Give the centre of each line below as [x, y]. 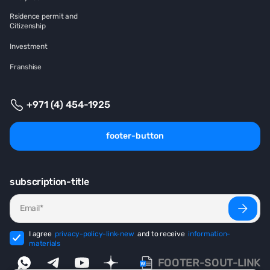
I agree [40, 234]
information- [209, 234]
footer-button [135, 136]
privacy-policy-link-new [94, 234]
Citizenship [28, 26]
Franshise [26, 67]
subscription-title [49, 182]
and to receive [161, 234]
